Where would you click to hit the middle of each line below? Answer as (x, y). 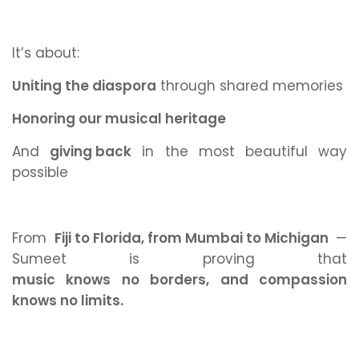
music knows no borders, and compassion (179, 280)
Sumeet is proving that (179, 259)
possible (40, 172)
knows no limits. (68, 301)
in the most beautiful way (240, 151)
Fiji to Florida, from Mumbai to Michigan (191, 238)
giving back (91, 151)
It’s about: (46, 53)
